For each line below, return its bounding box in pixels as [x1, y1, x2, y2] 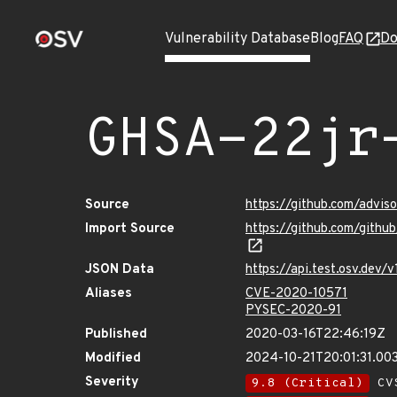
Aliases [85, 285, 132, 302]
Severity [85, 374, 139, 391]
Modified [85, 350, 141, 367]
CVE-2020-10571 [245, 285, 347, 302]
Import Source [85, 221, 175, 237]
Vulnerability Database [165, 30, 310, 48]
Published [85, 326, 147, 343]
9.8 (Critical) [252, 376, 363, 391]
